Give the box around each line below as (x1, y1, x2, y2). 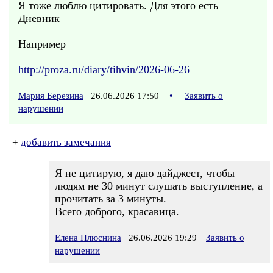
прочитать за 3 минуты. (55, 193, 166, 205)
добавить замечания (21, 136, 111, 148)
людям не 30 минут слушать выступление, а (55, 180, 263, 192)
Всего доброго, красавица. (55, 205, 179, 218)
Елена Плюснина (55, 233, 121, 243)
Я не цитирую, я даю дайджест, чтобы (55, 167, 235, 179)
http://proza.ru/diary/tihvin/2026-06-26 (18, 63, 190, 76)
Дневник (18, 12, 60, 24)
